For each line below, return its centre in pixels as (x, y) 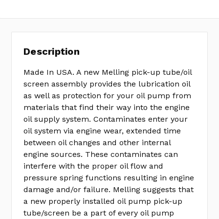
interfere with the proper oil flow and (93, 166)
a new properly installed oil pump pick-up (103, 201)
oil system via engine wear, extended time (102, 131)
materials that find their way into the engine (107, 107)
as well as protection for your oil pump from (107, 96)
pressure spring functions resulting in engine (109, 178)
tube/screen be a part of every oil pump (99, 213)
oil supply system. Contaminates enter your (106, 119)
